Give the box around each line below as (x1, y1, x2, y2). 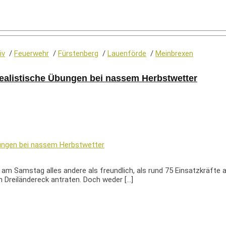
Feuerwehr (14, 49, 49, 59)
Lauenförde (107, 49, 146, 59)
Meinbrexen (155, 49, 193, 59)
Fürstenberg (58, 49, 98, 59)
